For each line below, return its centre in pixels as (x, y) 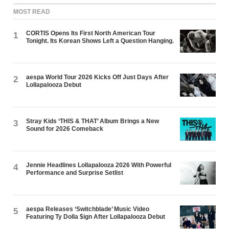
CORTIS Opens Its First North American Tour (91, 33)
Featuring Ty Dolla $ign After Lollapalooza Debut (96, 217)
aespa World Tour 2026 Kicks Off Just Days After (98, 77)
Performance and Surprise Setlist (75, 173)
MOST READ (32, 12)
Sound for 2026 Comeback (65, 129)
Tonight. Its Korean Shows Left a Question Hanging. (100, 41)
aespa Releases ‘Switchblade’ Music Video (88, 209)
